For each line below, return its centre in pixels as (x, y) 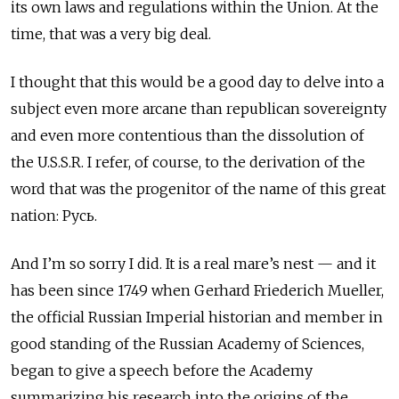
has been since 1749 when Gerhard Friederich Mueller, (197, 290)
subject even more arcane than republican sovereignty (199, 108)
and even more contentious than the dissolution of (187, 135)
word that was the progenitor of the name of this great (198, 188)
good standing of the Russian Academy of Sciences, (187, 343)
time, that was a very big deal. (111, 33)
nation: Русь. (54, 215)
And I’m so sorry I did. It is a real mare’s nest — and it (193, 263)
